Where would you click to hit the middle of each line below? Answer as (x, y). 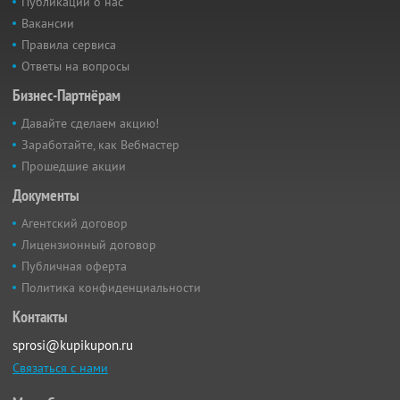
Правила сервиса (69, 44)
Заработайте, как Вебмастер (100, 144)
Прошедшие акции (74, 166)
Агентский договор (75, 223)
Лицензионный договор (89, 244)
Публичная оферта (74, 266)
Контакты (40, 316)
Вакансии (48, 23)
